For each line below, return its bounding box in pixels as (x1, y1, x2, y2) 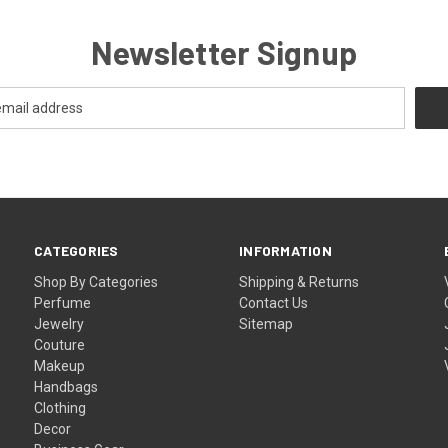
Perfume (34, 294, 92, 311)
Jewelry (34, 315, 85, 332)
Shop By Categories (34, 273, 159, 290)
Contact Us (239, 294, 309, 311)
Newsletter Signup (90, 32, 358, 71)
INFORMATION (239, 241, 332, 259)
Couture (34, 336, 86, 353)
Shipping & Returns (239, 273, 360, 290)
